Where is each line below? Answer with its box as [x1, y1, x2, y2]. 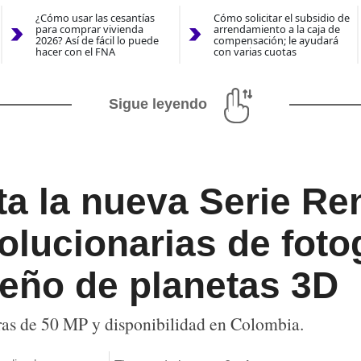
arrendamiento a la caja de [213, 22, 340, 37]
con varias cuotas [213, 44, 297, 60]
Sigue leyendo [109, 96, 207, 113]
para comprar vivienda [35, 22, 143, 37]
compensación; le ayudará [213, 33, 338, 48]
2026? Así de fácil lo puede [35, 33, 159, 48]
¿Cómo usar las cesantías [35, 10, 155, 26]
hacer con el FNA [35, 44, 115, 60]
